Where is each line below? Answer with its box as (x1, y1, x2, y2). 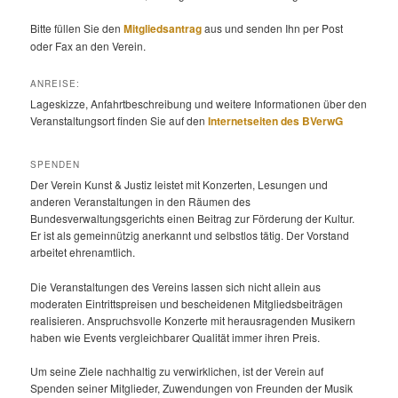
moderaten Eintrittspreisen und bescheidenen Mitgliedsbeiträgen (30, 295, 344, 311)
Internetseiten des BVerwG (208, 112, 344, 129)
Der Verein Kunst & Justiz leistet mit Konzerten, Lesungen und (30, 177, 329, 193)
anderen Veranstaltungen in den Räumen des (30, 194, 251, 210)
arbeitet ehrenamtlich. (30, 244, 136, 260)
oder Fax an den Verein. (30, 38, 147, 54)
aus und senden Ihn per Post (202, 20, 344, 36)
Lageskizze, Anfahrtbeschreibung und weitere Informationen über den (30, 95, 368, 111)
